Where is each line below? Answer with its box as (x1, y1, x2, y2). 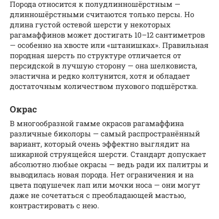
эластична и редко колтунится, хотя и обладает (10, 70, 190, 81)
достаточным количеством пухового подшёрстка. (10, 81, 198, 91)
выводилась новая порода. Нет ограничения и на (10, 169, 194, 179)
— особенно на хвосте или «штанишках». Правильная (10, 40, 209, 50)
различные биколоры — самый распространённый (10, 128, 200, 138)
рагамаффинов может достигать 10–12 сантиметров (10, 29, 205, 40)
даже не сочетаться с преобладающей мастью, (10, 190, 186, 200)
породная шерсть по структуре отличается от (10, 50, 181, 60)
